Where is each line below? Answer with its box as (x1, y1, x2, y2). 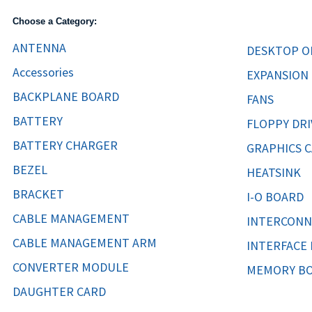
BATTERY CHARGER (13, 136, 118, 153)
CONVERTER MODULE (13, 258, 129, 275)
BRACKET (13, 185, 64, 202)
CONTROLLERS (48, 18, 128, 35)
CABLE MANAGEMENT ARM (13, 234, 157, 251)
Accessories (13, 63, 74, 80)
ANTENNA (13, 39, 66, 56)
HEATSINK (247, 164, 301, 180)
